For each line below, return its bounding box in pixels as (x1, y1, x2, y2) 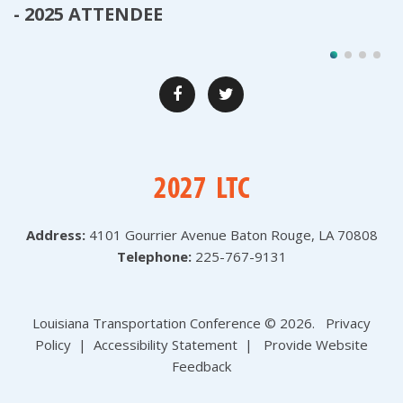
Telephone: (116, 247, 192, 265)
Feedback (172, 357, 231, 375)
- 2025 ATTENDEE (13, 2, 163, 26)
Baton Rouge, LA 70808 (229, 226, 378, 244)
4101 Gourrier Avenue (88, 226, 230, 244)
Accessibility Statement (94, 336, 237, 354)
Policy (35, 336, 71, 354)
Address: (25, 226, 85, 244)
